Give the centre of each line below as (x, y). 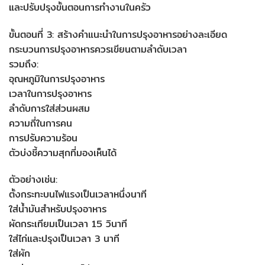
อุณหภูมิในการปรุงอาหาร (57, 79)
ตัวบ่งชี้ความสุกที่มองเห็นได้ (63, 153)
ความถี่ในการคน (41, 123)
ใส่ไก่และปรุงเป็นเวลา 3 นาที (64, 239)
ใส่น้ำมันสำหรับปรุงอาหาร (58, 209)
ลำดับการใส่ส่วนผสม (49, 108)
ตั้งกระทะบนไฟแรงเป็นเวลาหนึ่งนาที (78, 195)
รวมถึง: (24, 64)
